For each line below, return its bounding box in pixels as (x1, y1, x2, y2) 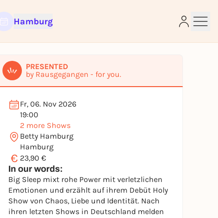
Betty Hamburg (20, 131, 73, 141)
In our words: (8, 164, 63, 174)
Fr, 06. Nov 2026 (20, 99, 76, 109)
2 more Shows (20, 121, 71, 130)
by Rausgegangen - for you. (26, 70, 121, 79)
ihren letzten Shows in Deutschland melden (8, 207, 164, 216)
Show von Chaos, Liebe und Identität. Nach (8, 196, 160, 205)
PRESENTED (26, 62, 68, 71)
